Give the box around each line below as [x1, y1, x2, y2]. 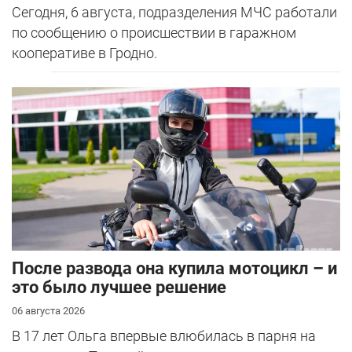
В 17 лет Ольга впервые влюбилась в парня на [12, 328, 316, 344]
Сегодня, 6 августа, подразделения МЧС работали [12, 4, 337, 21]
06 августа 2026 [12, 305, 85, 317]
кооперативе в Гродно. [12, 45, 157, 62]
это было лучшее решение [12, 277, 226, 297]
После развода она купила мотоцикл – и [12, 258, 337, 278]
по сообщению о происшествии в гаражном [12, 24, 296, 42]
